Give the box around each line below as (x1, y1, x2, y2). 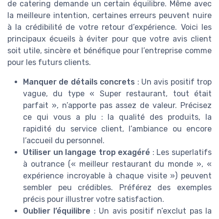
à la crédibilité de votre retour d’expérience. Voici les (7, 22, 212, 32)
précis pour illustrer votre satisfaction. (23, 195, 164, 204)
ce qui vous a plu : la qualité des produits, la (23, 112, 212, 122)
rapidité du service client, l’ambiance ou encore (23, 124, 212, 134)
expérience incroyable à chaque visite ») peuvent (23, 171, 212, 181)
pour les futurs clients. (7, 58, 91, 67)
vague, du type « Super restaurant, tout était (23, 89, 212, 99)
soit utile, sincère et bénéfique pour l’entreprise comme (7, 46, 212, 56)
